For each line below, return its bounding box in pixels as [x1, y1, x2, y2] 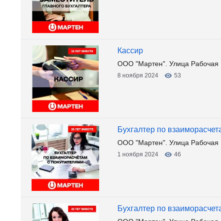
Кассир [117, 46, 143, 55]
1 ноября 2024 [117, 151, 158, 158]
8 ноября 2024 [117, 72, 158, 79]
